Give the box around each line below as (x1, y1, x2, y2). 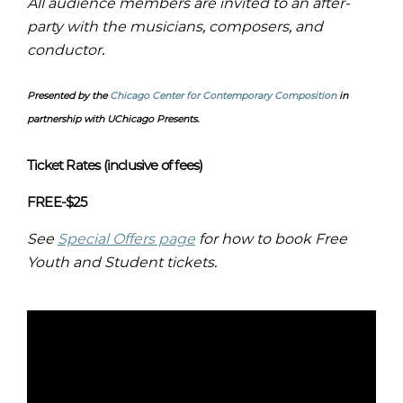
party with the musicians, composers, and (27, 18, 323, 36)
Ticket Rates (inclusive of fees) (27, 157, 203, 175)
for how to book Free (195, 230, 347, 248)
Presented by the (27, 90, 110, 103)
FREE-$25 (27, 193, 87, 211)
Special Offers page (58, 230, 195, 248)
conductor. (27, 41, 104, 59)
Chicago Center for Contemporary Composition (110, 90, 336, 103)
